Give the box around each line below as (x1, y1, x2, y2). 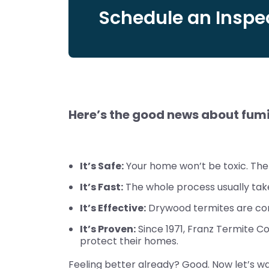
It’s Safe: (80, 159, 124, 173)
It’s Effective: (80, 201, 147, 215)
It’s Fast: (80, 180, 124, 194)
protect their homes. (80, 234, 179, 248)
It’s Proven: (80, 222, 136, 236)
